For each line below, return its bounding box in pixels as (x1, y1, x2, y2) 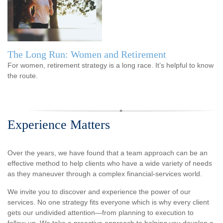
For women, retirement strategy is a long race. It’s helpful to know (7, 61, 214, 69)
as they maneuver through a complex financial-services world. (7, 169, 202, 178)
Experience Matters (7, 117, 110, 132)
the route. (7, 71, 38, 80)
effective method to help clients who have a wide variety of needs (7, 159, 212, 167)
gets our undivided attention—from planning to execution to (7, 208, 194, 217)
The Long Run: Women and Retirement (7, 48, 166, 60)
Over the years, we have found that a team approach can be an (7, 148, 208, 157)
